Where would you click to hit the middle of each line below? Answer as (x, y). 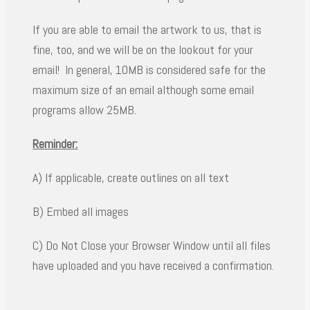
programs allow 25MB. (85, 110)
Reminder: (55, 144)
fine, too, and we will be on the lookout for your (143, 49)
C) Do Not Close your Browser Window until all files (152, 245)
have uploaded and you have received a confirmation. (154, 265)
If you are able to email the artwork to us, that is (147, 29)
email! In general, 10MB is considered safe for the (149, 70)
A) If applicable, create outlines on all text (131, 177)
